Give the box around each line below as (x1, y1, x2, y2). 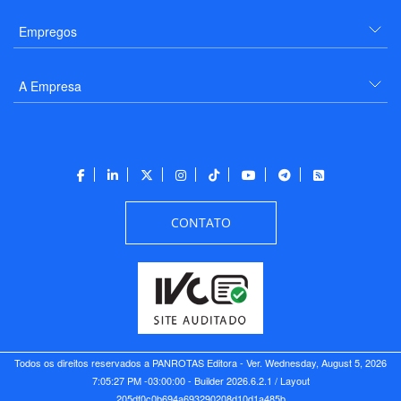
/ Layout (271, 372, 310, 388)
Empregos (19, 21, 77, 40)
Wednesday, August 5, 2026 (265, 354, 387, 370)
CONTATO (170, 213, 231, 231)
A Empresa (19, 76, 81, 95)
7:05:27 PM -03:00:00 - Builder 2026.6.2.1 (91, 372, 272, 388)
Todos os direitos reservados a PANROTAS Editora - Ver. (14, 354, 265, 370)
